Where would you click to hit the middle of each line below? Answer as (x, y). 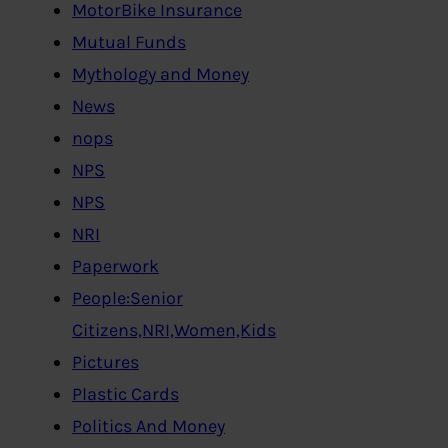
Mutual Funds (129, 41)
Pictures (105, 361)
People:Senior (127, 297)
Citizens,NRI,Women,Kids (174, 329)
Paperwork (115, 265)
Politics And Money (148, 425)
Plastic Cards (125, 393)
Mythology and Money (160, 73)
